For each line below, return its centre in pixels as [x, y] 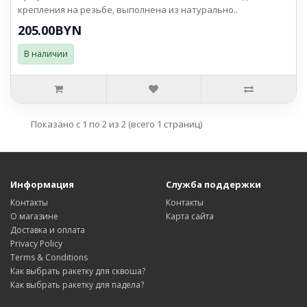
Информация [42, 184]
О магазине [34, 216]
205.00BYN [50, 30]
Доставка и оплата [48, 230]
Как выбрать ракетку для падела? [77, 284]
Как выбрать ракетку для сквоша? [78, 271]
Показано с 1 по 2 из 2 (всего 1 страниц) [116, 124]
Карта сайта [190, 216]
